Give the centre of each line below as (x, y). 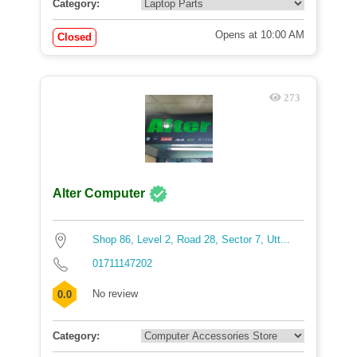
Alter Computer (100, 194)
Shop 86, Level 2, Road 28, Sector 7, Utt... (191, 239)
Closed (75, 37)
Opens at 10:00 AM (260, 35)
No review (115, 294)
